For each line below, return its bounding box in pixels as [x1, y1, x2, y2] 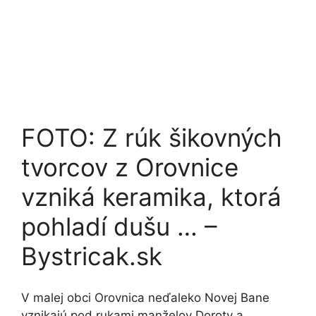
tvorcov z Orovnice [21, 152, 238, 182]
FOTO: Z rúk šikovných [21, 123, 282, 152]
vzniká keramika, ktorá [21, 182, 281, 212]
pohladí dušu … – [21, 212, 217, 241]
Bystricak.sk [21, 241, 162, 271]
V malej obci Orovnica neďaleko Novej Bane [21, 290, 269, 305]
